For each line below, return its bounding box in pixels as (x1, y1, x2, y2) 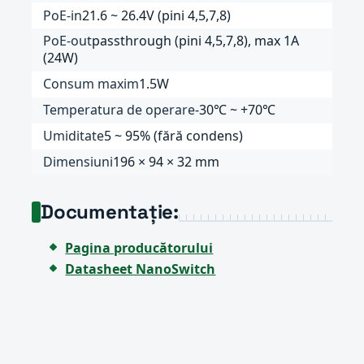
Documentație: (40, 199, 179, 225)
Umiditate (43, 127, 105, 145)
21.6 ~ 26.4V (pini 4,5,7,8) (82, 6, 232, 24)
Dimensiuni (43, 152, 114, 171)
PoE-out (43, 32, 93, 50)
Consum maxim (43, 75, 140, 93)
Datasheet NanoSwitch (65, 259, 216, 278)
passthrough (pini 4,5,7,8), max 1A (92, 32, 300, 50)
